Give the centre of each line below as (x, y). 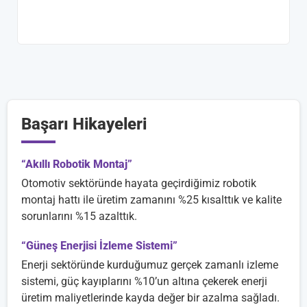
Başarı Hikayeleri (84, 124)
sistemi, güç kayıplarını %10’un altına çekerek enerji (144, 281)
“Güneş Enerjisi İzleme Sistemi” (99, 245)
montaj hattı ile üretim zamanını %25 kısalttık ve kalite (151, 199)
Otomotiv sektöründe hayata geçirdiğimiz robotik (139, 183)
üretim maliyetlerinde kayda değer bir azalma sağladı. (150, 297)
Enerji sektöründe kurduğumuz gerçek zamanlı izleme (150, 265)
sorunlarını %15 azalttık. (79, 216)
